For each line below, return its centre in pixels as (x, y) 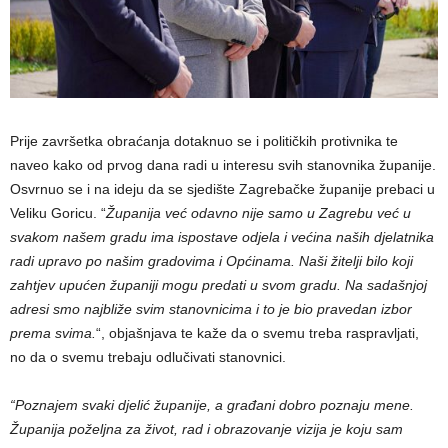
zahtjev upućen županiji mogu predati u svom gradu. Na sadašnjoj (218, 285)
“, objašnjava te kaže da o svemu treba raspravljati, (257, 333)
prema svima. (53, 333)
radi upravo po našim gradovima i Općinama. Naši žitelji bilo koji (211, 261)
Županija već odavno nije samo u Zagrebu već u (258, 213)
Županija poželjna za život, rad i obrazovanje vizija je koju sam (206, 429)
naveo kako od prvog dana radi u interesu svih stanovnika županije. (223, 165)
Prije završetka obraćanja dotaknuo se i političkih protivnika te (204, 141)
